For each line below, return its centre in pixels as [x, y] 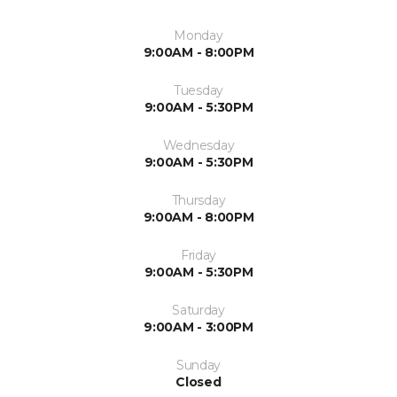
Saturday [198, 310]
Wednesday [198, 145]
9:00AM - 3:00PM [198, 327]
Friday [198, 255]
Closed [198, 382]
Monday [198, 35]
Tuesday [198, 90]
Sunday [198, 365]
